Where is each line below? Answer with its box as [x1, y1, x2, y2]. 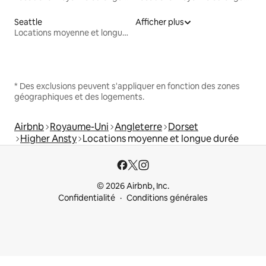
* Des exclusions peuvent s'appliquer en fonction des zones [14, 81, 240, 92]
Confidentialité [58, 192, 115, 204]
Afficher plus [135, 17, 184, 28]
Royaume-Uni [50, 121, 109, 134]
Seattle [14, 17, 42, 28]
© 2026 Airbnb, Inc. [97, 180, 169, 192]
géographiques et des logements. [14, 91, 144, 103]
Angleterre [115, 121, 162, 134]
